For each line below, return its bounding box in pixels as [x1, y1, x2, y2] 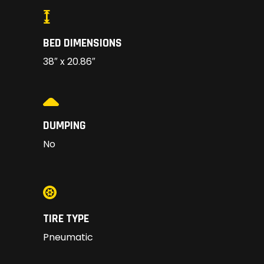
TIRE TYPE [43, 211, 89, 227]
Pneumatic [43, 230, 93, 245]
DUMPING [43, 118, 86, 134]
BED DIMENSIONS [43, 35, 122, 51]
